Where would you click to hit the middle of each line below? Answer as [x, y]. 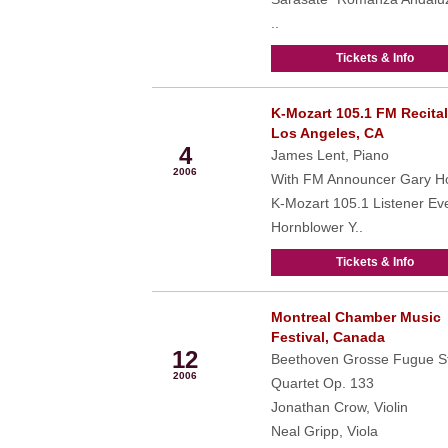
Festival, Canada [327, 337]
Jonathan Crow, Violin [339, 407]
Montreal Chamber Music [355, 317]
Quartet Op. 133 [322, 383]
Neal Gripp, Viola [324, 431]
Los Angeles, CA [327, 133]
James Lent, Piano [329, 155]
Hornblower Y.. [316, 227]
